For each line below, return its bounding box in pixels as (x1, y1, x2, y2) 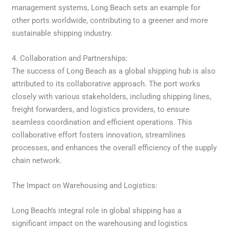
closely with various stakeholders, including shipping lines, (12, 91, 212, 101)
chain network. (12, 155, 62, 165)
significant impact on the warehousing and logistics (12, 218, 188, 228)
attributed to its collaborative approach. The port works (12, 79, 201, 88)
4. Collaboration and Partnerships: (12, 53, 128, 63)
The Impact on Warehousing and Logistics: (12, 180, 158, 190)
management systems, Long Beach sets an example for (12, 3, 201, 12)
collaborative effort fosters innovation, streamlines (12, 130, 186, 140)
